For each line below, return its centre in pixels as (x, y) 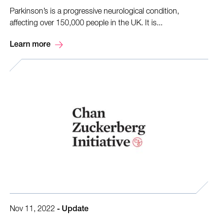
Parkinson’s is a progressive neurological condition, (94, 12)
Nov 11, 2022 (32, 209)
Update (75, 209)
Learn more (30, 45)
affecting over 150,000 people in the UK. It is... (86, 24)
